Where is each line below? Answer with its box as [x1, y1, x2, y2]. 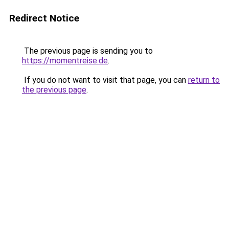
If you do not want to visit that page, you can [22, 75, 188, 85]
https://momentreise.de [22, 56, 108, 65]
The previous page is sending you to [22, 46, 153, 56]
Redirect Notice [9, 12, 79, 24]
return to [188, 75, 220, 85]
